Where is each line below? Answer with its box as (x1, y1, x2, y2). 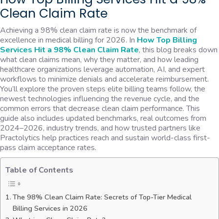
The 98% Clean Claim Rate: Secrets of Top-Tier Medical (12, 192, 192, 202)
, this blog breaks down (139, 44, 218, 56)
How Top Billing (137, 35, 197, 46)
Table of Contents (5, 165, 73, 176)
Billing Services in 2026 (12, 203, 88, 214)
